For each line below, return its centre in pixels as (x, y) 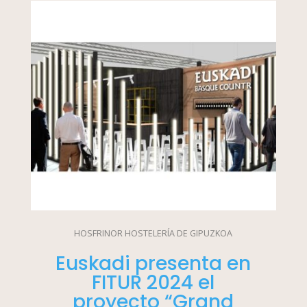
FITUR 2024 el (153, 283)
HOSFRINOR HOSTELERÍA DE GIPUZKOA (153, 234)
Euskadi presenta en (153, 264)
